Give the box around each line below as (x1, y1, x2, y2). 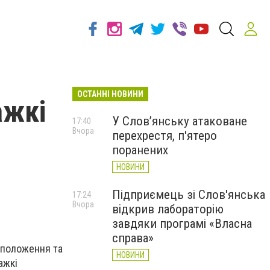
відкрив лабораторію (112, 202, 224, 216)
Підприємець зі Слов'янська (112, 187, 265, 202)
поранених (112, 143, 168, 157)
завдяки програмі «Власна (112, 216, 252, 231)
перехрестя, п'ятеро (112, 128, 217, 143)
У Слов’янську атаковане (112, 114, 247, 128)
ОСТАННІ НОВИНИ (77, 89, 143, 99)
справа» (112, 231, 154, 245)
